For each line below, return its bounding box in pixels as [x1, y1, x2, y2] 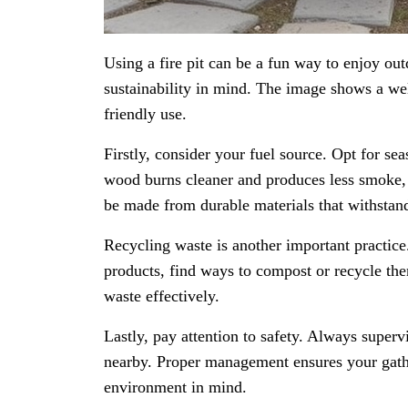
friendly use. [104, 105, 187, 124]
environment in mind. [104, 378, 247, 397]
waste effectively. [104, 287, 219, 306]
